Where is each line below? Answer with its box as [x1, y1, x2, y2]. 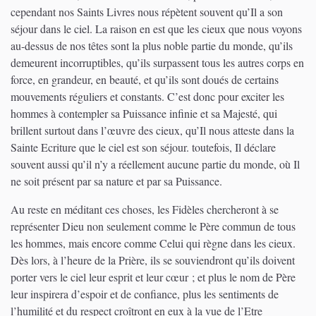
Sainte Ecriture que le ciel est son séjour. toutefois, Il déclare [11, 139, 276, 154]
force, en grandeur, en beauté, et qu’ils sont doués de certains [11, 71, 279, 87]
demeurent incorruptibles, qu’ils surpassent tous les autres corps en [11, 54, 304, 70]
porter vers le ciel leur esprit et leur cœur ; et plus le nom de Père [11, 269, 296, 284]
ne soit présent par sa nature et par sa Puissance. [11, 173, 222, 188]
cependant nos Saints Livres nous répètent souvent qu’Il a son [11, 4, 283, 19]
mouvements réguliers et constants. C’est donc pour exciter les [11, 88, 284, 104]
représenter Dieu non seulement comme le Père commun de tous [11, 218, 296, 233]
